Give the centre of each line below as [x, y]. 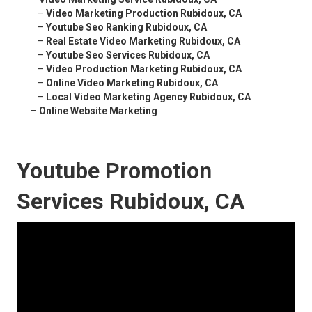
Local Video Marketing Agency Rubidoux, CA [148, 97]
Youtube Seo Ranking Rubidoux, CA [126, 28]
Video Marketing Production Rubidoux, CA [144, 14]
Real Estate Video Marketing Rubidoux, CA [143, 41]
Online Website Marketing [98, 111]
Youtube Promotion [114, 171]
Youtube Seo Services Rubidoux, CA [128, 55]
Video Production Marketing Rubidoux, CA [144, 69]
